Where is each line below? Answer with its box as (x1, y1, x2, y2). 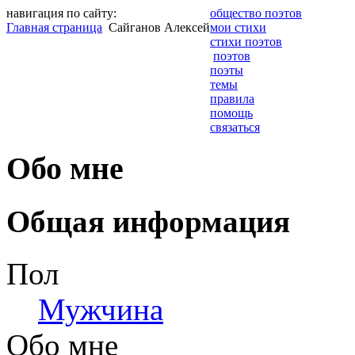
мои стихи (210, 21, 266, 34)
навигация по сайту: (6, 6, 116, 20)
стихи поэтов (210, 35, 282, 48)
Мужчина (38, 292, 163, 327)
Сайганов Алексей (105, 21, 210, 34)
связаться (210, 120, 260, 134)
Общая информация (6, 204, 290, 239)
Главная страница (6, 21, 102, 34)
